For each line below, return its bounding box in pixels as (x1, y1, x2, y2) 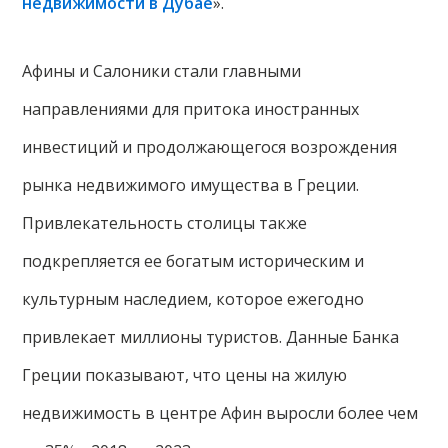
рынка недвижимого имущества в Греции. (22, 174, 360, 197)
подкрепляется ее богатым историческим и (22, 250, 365, 273)
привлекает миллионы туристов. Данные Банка (22, 326, 400, 349)
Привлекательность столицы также (22, 212, 308, 235)
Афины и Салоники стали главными (22, 60, 302, 83)
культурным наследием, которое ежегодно (22, 288, 365, 311)
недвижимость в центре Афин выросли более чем (22, 402, 419, 425)
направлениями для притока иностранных (22, 98, 360, 121)
